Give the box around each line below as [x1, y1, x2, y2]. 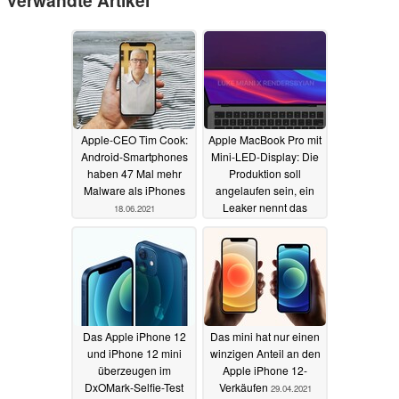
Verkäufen [218, 379, 271, 395]
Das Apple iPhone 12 [82, 328, 186, 344]
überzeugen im [97, 362, 171, 378]
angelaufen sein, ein [216, 182, 314, 198]
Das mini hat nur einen [210, 328, 320, 344]
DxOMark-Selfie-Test [85, 379, 183, 395]
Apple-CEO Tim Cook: [80, 131, 188, 147]
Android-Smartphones [80, 148, 188, 164]
